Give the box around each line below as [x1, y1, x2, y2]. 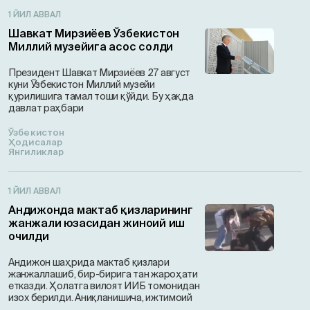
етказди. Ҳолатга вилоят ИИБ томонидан [8, 280, 200, 291]
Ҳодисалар [8, 137, 63, 147]
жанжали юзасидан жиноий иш [8, 217, 185, 229]
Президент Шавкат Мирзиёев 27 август [8, 67, 191, 78]
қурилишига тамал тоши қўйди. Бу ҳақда [8, 91, 194, 102]
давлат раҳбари [8, 102, 84, 113]
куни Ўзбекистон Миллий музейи [8, 79, 155, 90]
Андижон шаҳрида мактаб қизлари [8, 257, 170, 268]
